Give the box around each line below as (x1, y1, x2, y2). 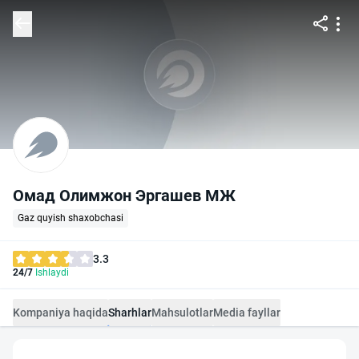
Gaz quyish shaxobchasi (18, 212, 123, 224)
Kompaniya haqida (13, 306, 108, 319)
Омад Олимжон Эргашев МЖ (13, 186, 236, 205)
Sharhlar (108, 306, 151, 319)
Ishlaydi (33, 267, 69, 278)
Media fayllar (213, 306, 280, 319)
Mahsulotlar (151, 306, 213, 319)
